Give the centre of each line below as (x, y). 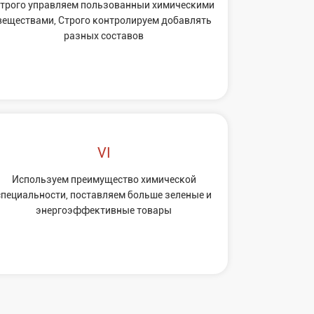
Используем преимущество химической (104, 179)
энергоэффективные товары (104, 210)
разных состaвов (104, 35)
